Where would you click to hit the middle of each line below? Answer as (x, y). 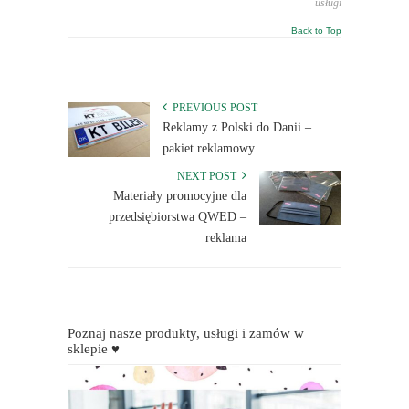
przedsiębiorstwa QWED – (178, 217)
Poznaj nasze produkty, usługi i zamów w (186, 334)
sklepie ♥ (94, 349)
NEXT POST (210, 177)
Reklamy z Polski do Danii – (237, 128)
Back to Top (316, 31)
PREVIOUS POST (212, 108)
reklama (226, 238)
